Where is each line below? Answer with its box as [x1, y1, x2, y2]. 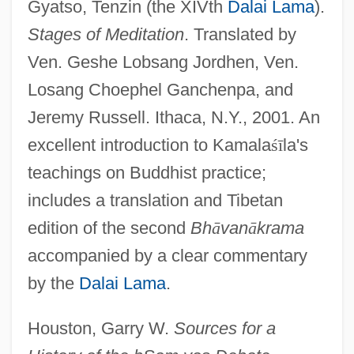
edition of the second [27, 217, 190, 238]
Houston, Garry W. [27, 318, 174, 338]
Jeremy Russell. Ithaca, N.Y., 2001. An [27, 107, 320, 127]
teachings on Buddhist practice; [27, 162, 266, 183]
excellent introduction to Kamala [27, 134, 271, 155]
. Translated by [183, 24, 296, 44]
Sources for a [173, 318, 276, 338]
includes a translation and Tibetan [27, 190, 283, 210]
